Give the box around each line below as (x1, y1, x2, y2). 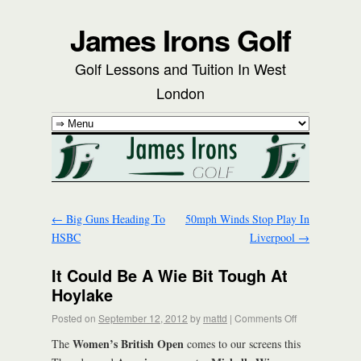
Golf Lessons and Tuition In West (75, 58, 286, 79)
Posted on (52, 310, 96, 325)
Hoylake (52, 282, 113, 306)
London (156, 82, 205, 103)
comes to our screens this (184, 335, 301, 351)
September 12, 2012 (98, 310, 188, 325)
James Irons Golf (69, 19, 292, 60)
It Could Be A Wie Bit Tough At (52, 263, 288, 287)
